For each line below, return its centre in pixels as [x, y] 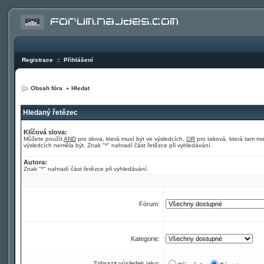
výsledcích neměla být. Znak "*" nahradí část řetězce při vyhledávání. [118, 145]
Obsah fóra [47, 88]
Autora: [35, 162]
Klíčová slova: [45, 132]
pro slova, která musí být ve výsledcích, [131, 139]
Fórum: [150, 204]
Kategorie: [146, 239]
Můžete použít [44, 139]
